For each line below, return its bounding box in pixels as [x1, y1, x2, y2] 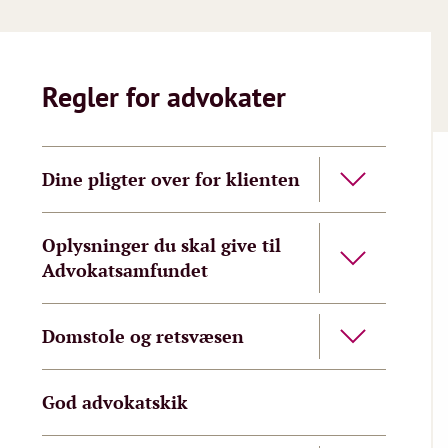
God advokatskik [42, 390, 188, 414]
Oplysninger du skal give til [42, 233, 281, 257]
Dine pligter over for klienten [42, 167, 300, 191]
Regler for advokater [42, 78, 286, 115]
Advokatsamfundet [42, 258, 208, 282]
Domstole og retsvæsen [42, 324, 244, 348]
